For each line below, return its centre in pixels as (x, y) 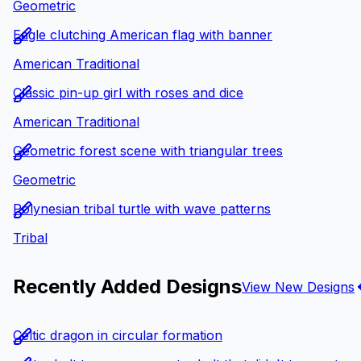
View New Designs (298, 286)
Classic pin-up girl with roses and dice (128, 93)
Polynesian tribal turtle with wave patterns (142, 209)
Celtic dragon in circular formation (118, 335)
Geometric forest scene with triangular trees (148, 151)
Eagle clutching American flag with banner (143, 35)
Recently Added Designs (127, 287)
